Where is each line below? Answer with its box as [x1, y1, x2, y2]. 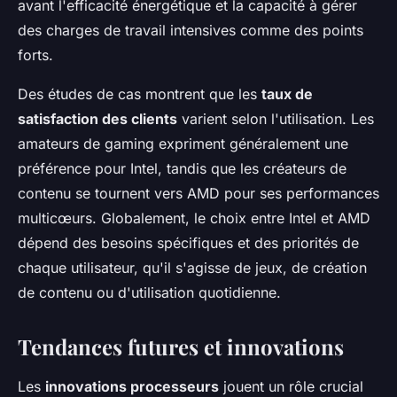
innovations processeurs [45, 377, 219, 395]
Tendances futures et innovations [18, 331, 344, 361]
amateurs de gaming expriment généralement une [18, 134, 348, 152]
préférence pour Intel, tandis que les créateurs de [18, 159, 346, 177]
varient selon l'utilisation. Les [177, 109, 374, 128]
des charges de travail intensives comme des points [18, 20, 363, 39]
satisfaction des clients [18, 109, 177, 128]
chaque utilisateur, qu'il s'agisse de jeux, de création [18, 258, 367, 276]
